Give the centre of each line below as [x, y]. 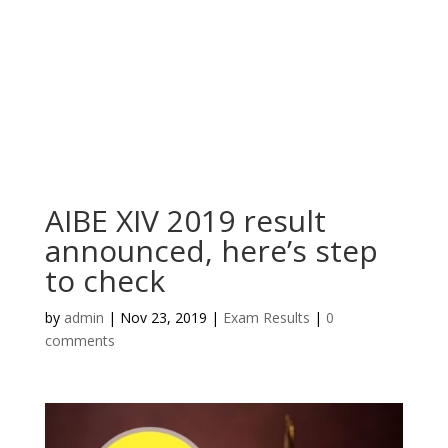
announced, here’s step [211, 250]
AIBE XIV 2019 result [185, 220]
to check [104, 280]
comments [79, 340]
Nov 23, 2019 [163, 317]
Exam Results [266, 317]
